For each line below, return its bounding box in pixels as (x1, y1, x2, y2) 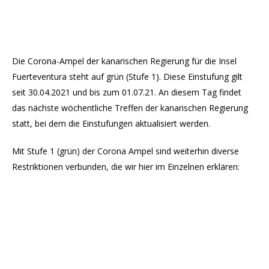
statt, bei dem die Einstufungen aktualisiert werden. (12, 118, 210, 130)
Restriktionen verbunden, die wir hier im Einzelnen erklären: (12, 161, 240, 173)
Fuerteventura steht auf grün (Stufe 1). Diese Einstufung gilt (12, 71, 243, 83)
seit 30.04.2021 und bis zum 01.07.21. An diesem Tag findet (12, 86, 241, 98)
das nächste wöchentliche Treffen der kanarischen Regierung (12, 102, 248, 114)
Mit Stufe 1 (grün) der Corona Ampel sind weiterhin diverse (12, 145, 239, 157)
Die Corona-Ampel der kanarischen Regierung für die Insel (12, 55, 237, 67)
